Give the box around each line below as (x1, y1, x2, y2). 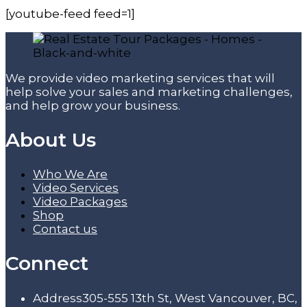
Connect (5, 251, 88, 275)
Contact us (33, 222, 97, 236)
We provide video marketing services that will (5, 71, 275, 85)
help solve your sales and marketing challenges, (5, 84, 293, 99)
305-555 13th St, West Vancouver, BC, (82, 291, 297, 305)
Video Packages (33, 195, 127, 209)
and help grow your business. (5, 98, 180, 112)
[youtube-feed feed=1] (5, 6, 135, 21)
